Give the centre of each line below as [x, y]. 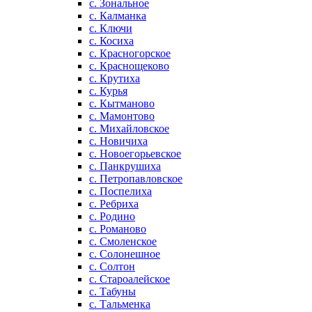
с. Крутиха [115, 78]
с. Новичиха [118, 141]
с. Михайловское [129, 128]
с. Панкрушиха [125, 166]
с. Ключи [111, 28]
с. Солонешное [125, 254]
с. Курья [108, 91]
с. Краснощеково [129, 66]
